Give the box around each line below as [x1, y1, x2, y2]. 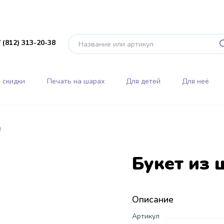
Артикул [132, 211, 159, 221]
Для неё [182, 76, 209, 86]
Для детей [125, 76, 160, 86]
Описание [132, 193, 173, 205]
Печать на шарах [46, 76, 104, 86]
